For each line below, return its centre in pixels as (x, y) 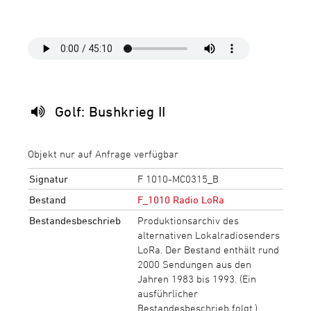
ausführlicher (167, 293)
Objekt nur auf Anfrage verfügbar (103, 153)
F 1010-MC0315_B (178, 178)
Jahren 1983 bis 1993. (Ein (196, 278)
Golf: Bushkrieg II (110, 112)
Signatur (48, 178)
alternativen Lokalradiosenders (208, 235)
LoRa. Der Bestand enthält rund (208, 249)
